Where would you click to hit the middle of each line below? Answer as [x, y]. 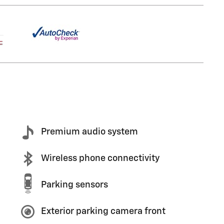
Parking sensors [74, 185]
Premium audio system [89, 132]
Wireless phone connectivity [100, 158]
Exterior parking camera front [103, 211]
